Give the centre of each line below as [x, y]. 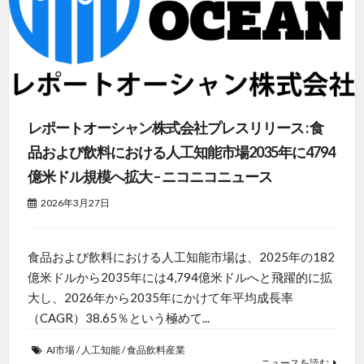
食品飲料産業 [156, 349]
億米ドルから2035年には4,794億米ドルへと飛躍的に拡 [180, 277]
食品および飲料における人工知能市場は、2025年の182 [181, 256]
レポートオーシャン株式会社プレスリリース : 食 [175, 127]
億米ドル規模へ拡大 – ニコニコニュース [149, 176]
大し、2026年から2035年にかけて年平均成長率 [160, 297]
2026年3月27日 [75, 202]
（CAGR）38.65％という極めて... [118, 317]
